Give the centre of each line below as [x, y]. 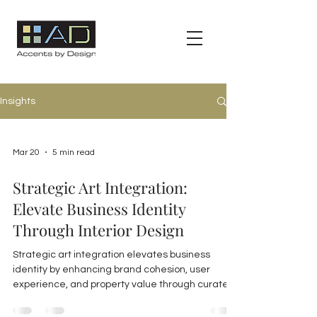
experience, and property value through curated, [125, 284]
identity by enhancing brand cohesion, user [111, 270]
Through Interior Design [98, 230]
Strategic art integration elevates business [111, 255]
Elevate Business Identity [99, 209]
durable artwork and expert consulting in [106, 299]
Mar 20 [26, 152]
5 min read [74, 152]
